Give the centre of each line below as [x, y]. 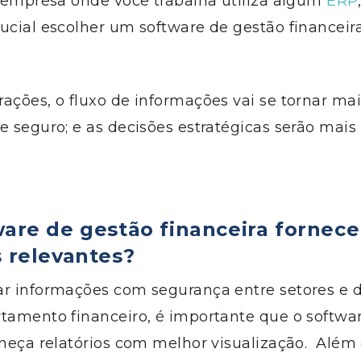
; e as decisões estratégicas [168, 127]
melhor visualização [226, 343]
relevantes [63, 256]
